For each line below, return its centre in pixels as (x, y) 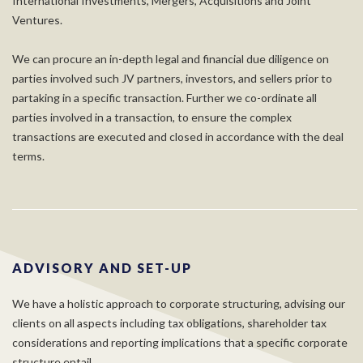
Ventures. (37, 20)
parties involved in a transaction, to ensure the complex (152, 117)
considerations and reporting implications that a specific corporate (180, 342)
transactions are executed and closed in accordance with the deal (178, 137)
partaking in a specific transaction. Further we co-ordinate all (164, 98)
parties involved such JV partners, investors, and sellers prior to (172, 78)
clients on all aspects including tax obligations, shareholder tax (169, 323)
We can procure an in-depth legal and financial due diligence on (171, 59)
